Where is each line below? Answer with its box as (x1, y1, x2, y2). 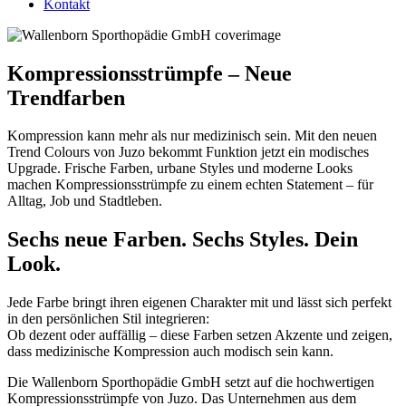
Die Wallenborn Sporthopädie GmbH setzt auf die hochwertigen (7, 374, 374, 391)
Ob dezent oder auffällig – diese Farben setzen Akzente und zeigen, (7, 327, 392, 343)
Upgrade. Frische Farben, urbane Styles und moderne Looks (7, 160, 353, 177)
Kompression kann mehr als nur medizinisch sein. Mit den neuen (7, 128, 377, 144)
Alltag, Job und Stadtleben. (7, 193, 162, 209)
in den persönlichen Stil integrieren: (7, 311, 209, 327)
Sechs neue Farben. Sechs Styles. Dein (7, 227, 358, 252)
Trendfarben (7, 85, 125, 110)
